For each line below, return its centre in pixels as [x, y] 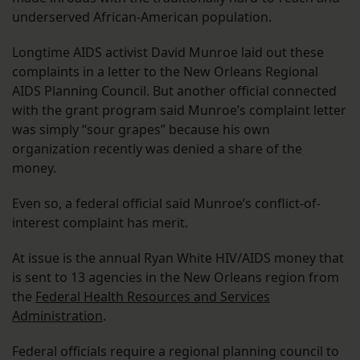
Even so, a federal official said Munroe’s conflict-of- [166, 204]
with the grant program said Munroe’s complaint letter [179, 110]
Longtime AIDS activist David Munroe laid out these [168, 53]
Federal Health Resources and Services [153, 297]
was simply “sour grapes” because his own [141, 130]
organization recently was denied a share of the [157, 149]
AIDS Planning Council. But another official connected [174, 91]
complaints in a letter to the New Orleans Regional [165, 72]
